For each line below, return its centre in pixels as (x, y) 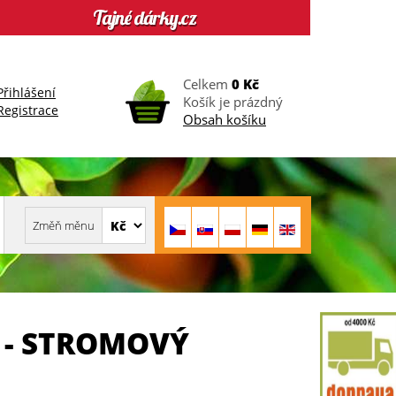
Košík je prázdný (233, 102)
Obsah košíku (225, 119)
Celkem (207, 84)
